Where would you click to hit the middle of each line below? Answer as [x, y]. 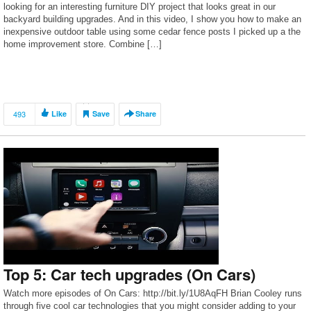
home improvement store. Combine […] [83, 44]
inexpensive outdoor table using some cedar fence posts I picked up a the [152, 32]
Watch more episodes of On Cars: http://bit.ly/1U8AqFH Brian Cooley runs [153, 293]
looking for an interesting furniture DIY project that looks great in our [140, 7]
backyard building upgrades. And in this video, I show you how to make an [152, 19]
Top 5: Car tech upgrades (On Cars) [129, 274]
